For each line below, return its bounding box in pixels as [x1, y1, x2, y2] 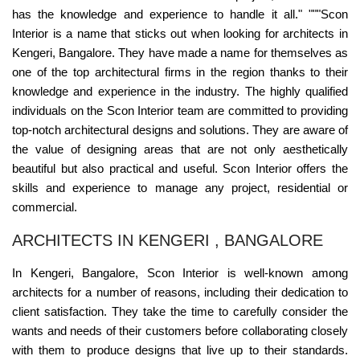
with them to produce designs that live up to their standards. [12, 343, 348, 358]
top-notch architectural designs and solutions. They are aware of [12, 123, 348, 137]
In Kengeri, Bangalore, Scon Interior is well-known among [12, 266, 348, 280]
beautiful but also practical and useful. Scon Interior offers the [12, 162, 348, 176]
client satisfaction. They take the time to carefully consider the [12, 305, 348, 319]
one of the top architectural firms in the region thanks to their [12, 65, 348, 80]
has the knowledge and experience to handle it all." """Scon [12, 7, 348, 22]
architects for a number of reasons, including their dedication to [12, 285, 348, 300]
